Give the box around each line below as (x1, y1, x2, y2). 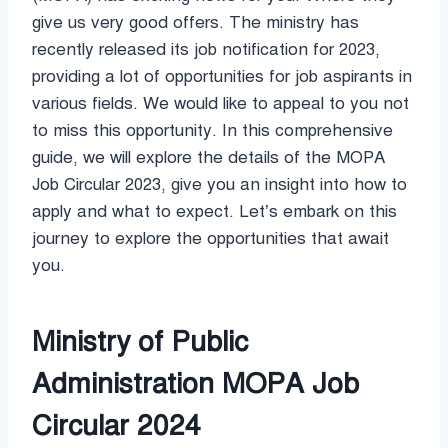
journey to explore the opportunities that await (32, 227, 389, 249)
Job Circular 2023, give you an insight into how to (32, 173, 407, 195)
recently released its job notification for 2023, (32, 38, 380, 60)
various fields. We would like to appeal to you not (32, 92, 409, 114)
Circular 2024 (32, 407, 201, 443)
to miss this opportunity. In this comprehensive (32, 119, 393, 141)
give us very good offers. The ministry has (32, 11, 359, 33)
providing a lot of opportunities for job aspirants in (32, 65, 412, 87)
